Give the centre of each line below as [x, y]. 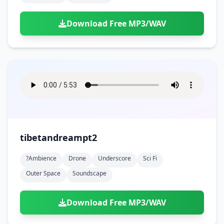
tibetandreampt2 [58, 137]
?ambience [41, 158]
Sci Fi [150, 158]
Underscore [114, 158]
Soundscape [89, 173]
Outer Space [43, 173]
